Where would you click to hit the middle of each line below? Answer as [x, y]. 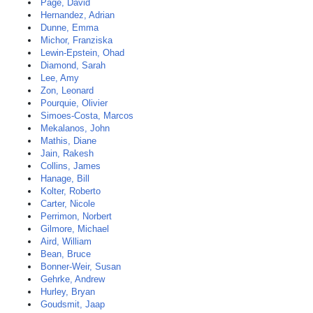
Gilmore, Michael [75, 229]
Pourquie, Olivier [74, 103]
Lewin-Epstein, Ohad [82, 53]
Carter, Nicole [68, 204]
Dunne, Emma [70, 28]
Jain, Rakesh [67, 153]
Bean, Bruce [66, 254]
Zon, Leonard [67, 90]
